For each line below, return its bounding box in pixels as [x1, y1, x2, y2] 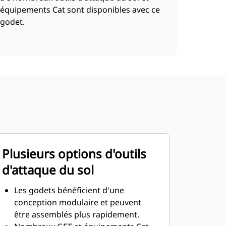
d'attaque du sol [2, 161, 94, 178]
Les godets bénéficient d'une [14, 185, 124, 196]
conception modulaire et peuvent [14, 197, 141, 208]
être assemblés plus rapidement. [14, 209, 139, 220]
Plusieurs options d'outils [2, 145, 146, 162]
